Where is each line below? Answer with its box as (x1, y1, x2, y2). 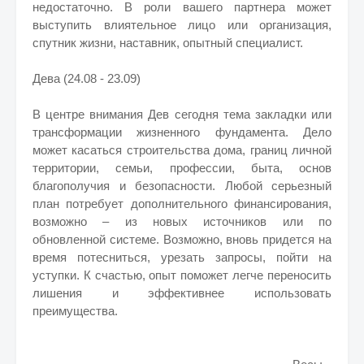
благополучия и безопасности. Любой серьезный (32, 179, 331, 193)
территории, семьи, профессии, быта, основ (32, 161, 331, 175)
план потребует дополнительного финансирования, (32, 197, 331, 210)
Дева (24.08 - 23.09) (32, 71, 141, 85)
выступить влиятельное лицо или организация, (32, 18, 331, 32)
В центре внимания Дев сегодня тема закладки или (32, 107, 331, 121)
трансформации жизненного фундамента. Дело (32, 125, 331, 139)
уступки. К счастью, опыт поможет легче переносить (32, 268, 331, 282)
